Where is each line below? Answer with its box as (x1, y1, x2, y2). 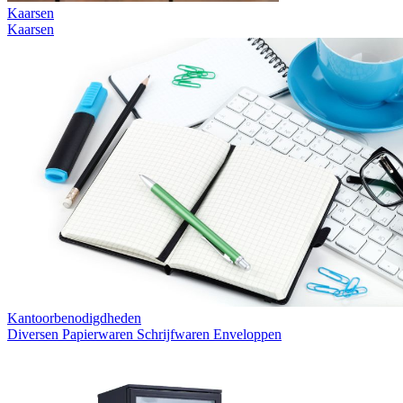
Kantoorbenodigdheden (7, 309, 141, 326)
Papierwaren (62, 326, 137, 342)
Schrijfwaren (137, 326, 213, 342)
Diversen (7, 326, 62, 342)
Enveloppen (213, 326, 282, 342)
